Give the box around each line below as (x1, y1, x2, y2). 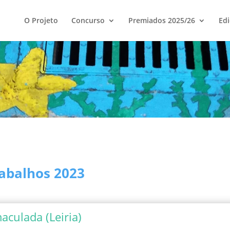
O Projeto (24, 15, 58, 25)
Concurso (71, 15, 105, 25)
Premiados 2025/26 (128, 15, 195, 25)
